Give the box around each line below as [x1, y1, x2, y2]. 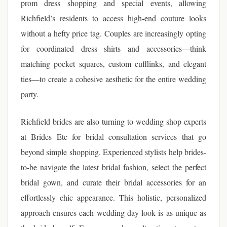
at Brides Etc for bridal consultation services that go [21, 131, 206, 142]
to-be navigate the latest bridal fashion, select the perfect [21, 162, 206, 172]
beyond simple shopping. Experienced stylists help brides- [21, 146, 206, 157]
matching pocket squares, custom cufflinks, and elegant [21, 58, 206, 69]
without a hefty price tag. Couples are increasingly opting [21, 28, 206, 39]
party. [21, 89, 39, 99]
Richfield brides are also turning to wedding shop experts [21, 116, 206, 127]
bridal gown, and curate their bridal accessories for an [21, 177, 206, 187]
